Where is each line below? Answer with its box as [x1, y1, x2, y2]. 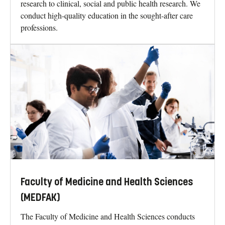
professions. [21, 22, 58, 33]
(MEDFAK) [21, 191, 60, 204]
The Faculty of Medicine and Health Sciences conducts [21, 211, 195, 222]
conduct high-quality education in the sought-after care [21, 10, 193, 21]
